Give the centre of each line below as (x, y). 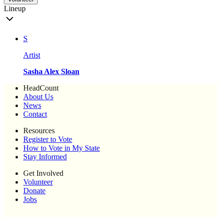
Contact (35, 114)
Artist (32, 55)
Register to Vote (48, 139)
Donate (34, 191)
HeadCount (41, 88)
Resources (39, 131)
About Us (38, 97)
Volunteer (38, 182)
